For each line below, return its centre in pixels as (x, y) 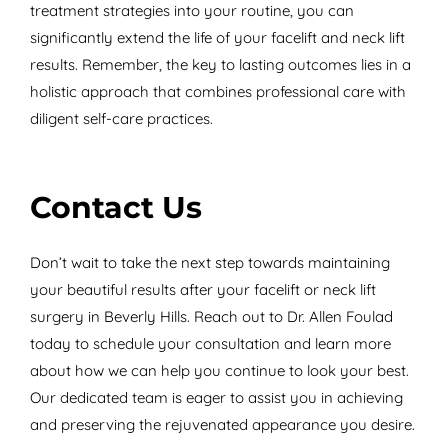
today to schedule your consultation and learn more (210, 343)
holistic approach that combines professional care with (217, 91)
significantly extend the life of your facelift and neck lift (217, 37)
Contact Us (115, 207)
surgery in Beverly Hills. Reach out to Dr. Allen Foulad (211, 316)
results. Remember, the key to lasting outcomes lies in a (220, 64)
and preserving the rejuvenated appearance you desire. (222, 424)
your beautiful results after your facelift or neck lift (202, 289)
